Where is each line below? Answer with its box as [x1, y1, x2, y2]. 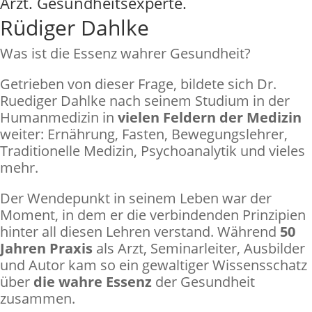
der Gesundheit [152, 272, 255, 291]
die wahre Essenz [33, 272, 152, 291]
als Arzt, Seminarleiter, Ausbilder [93, 238, 305, 258]
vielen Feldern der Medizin [118, 107, 302, 127]
